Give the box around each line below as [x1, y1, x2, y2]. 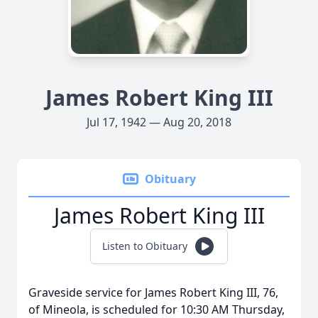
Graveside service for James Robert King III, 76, [28, 285, 278, 300]
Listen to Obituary [102, 239, 187, 253]
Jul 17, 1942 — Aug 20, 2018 [87, 114, 231, 130]
